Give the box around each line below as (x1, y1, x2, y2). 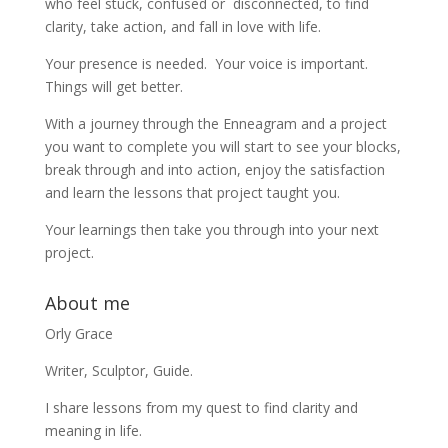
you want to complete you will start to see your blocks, (44, 137, 401, 156)
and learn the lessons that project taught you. (44, 183, 340, 202)
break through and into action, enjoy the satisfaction (44, 160, 385, 179)
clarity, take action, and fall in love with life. (44, 17, 321, 36)
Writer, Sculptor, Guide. (44, 361, 193, 380)
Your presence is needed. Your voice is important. (44, 54, 372, 73)
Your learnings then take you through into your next (44, 220, 379, 239)
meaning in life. (44, 421, 142, 440)
